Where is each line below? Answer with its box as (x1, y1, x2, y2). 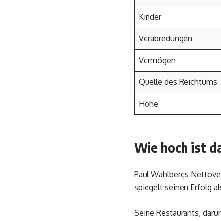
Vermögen (139, 55, 176, 65)
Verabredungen (139, 34, 192, 43)
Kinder (139, 12, 161, 22)
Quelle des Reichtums (139, 77, 217, 87)
